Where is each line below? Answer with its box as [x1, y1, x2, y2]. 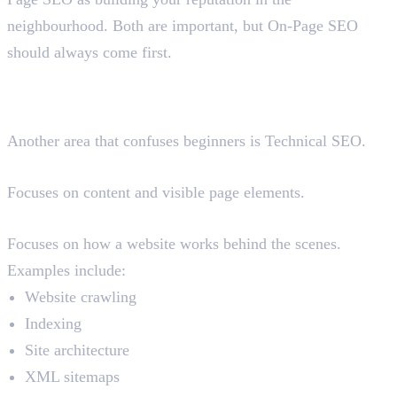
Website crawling [25, 288, 136, 307]
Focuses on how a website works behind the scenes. [7, 235, 341, 253]
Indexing [25, 315, 82, 333]
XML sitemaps [25, 368, 120, 386]
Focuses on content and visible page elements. [7, 183, 305, 202]
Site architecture [25, 341, 129, 360]
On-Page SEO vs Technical [7, 65, 331, 97]
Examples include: [7, 261, 126, 280]
